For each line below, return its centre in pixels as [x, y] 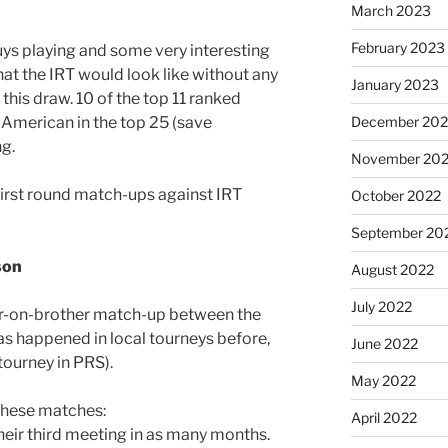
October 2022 [395, 195]
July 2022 [381, 306]
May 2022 [383, 380]
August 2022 [392, 269]
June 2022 [384, 343]
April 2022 [383, 417]
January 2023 [394, 84]
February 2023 [397, 47]
